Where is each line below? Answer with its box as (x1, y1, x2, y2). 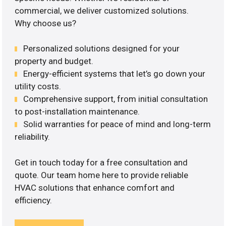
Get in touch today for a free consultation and (15, 157, 188, 167)
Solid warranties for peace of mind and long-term (23, 119, 211, 130)
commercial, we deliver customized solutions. (15, 5, 189, 16)
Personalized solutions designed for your (23, 43, 180, 54)
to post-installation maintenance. (15, 106, 140, 117)
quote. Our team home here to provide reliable (15, 169, 189, 180)
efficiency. (15, 195, 52, 205)
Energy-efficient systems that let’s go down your (23, 69, 206, 79)
